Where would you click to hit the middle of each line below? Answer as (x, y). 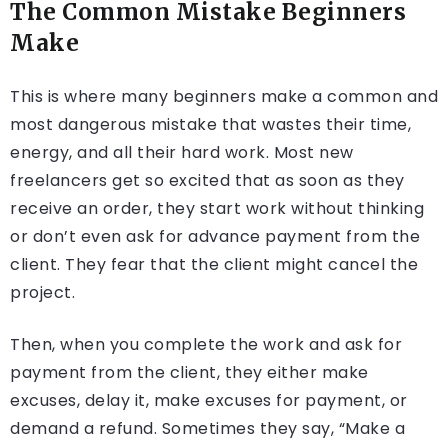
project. (42, 293)
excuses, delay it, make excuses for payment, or (209, 401)
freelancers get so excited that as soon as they (207, 181)
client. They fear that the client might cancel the (214, 265)
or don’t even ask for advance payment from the (215, 237)
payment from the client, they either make (189, 373)
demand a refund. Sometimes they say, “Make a (207, 429)
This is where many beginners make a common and (224, 97)
